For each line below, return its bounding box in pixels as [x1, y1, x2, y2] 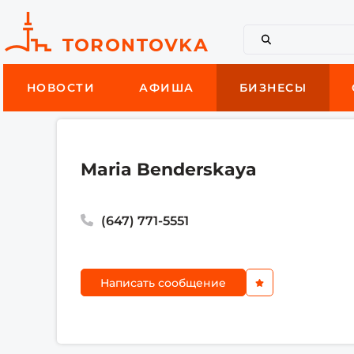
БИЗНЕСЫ [239, 81, 307, 95]
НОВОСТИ [26, 81, 96, 95]
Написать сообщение [100, 275, 227, 290]
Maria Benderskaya [81, 159, 258, 180]
